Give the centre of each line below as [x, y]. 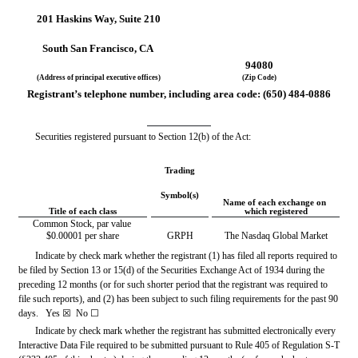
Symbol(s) [180, 195]
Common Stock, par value [82, 223]
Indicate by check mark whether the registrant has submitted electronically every [186, 330]
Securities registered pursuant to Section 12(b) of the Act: [143, 136]
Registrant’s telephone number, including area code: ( [147, 93]
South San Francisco [89, 48]
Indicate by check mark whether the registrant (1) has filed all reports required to [187, 255]
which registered [276, 211]
